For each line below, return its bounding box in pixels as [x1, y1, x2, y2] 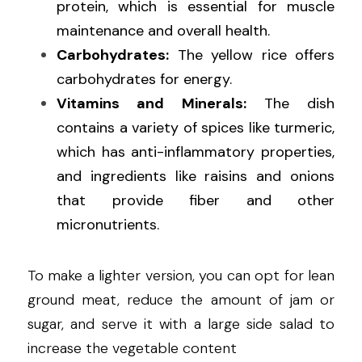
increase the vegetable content [27, 339, 237, 359]
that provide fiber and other [57, 191, 335, 211]
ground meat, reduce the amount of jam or [27, 290, 335, 310]
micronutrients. [57, 215, 159, 235]
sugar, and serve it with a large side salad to [27, 314, 335, 335]
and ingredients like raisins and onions [57, 166, 335, 187]
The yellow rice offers [169, 45, 335, 65]
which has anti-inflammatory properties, [57, 142, 335, 162]
